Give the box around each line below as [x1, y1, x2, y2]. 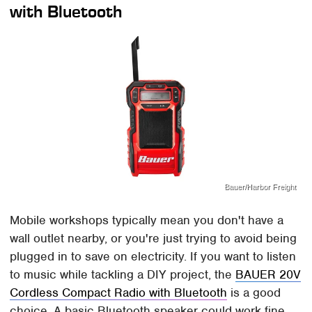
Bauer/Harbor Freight [224, 182, 296, 191]
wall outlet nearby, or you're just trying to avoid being [10, 231, 297, 247]
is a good [227, 285, 281, 301]
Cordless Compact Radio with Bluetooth [10, 285, 228, 301]
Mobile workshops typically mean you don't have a [10, 212, 284, 228]
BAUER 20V [235, 267, 302, 283]
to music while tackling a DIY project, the [10, 267, 236, 283]
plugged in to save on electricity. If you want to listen [10, 249, 297, 265]
